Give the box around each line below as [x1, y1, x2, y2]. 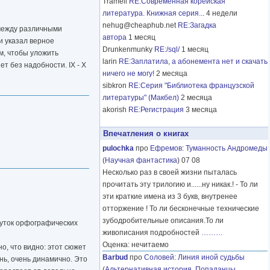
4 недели [206, 9, 237, 18]
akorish [102, 105, 128, 115]
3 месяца [186, 105, 217, 115]
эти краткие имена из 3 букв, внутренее [102, 192, 237, 201]
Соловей [144, 253, 174, 262]
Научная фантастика [105, 156, 177, 165]
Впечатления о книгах [103, 129, 189, 139]
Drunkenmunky [102, 45, 154, 54]
